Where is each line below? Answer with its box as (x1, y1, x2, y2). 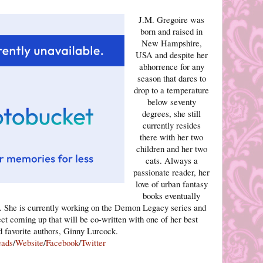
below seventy (147, 95, 196, 107)
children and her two (136, 142, 207, 154)
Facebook (46, 236, 79, 248)
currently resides (142, 119, 201, 131)
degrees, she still (142, 107, 201, 119)
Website (15, 236, 43, 248)
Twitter (81, 236, 106, 248)
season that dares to (137, 72, 206, 84)
